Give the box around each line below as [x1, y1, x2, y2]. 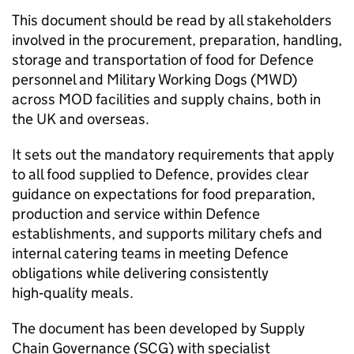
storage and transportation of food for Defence [12, 51, 314, 70]
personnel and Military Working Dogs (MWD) [12, 70, 297, 89]
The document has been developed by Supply [12, 319, 305, 338]
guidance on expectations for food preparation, [12, 185, 315, 204]
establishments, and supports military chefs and [12, 224, 322, 243]
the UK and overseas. [12, 110, 149, 129]
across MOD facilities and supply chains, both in [12, 90, 321, 109]
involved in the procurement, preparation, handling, [12, 31, 342, 50]
